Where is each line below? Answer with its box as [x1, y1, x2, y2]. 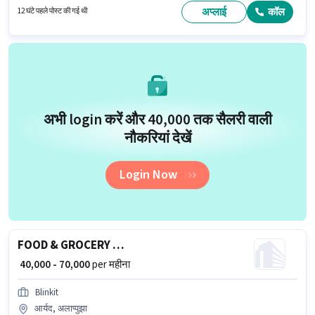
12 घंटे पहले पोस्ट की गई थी [18, 5, 87, 16]
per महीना [90, 257, 130, 273]
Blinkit [35, 286, 58, 300]
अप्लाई [202, 4, 226, 20]
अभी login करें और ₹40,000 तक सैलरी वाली [43, 108, 272, 130]
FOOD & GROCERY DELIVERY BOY [112, 237, 124, 255]
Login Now [119, 166, 177, 184]
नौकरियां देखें [124, 127, 191, 148]
